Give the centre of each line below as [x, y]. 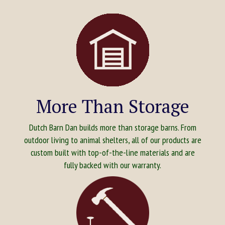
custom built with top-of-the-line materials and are [113, 152]
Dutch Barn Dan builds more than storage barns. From [113, 127]
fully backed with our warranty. [113, 165]
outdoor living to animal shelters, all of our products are [113, 140]
